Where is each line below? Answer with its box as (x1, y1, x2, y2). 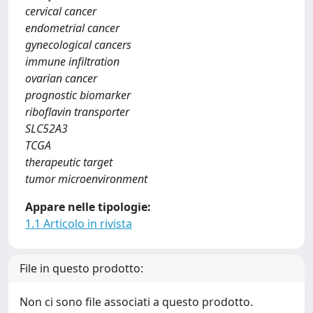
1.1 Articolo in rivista (25, 215, 132, 231)
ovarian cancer (25, 70, 97, 86)
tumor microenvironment (25, 170, 147, 187)
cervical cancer (25, 3, 96, 19)
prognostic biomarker (25, 87, 131, 103)
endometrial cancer (25, 20, 119, 36)
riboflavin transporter (25, 103, 129, 119)
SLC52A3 (25, 120, 68, 136)
